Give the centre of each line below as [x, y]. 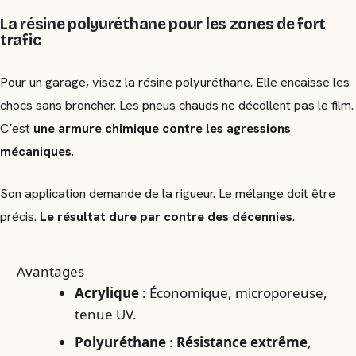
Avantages [51, 271]
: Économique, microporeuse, [234, 292]
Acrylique [107, 292]
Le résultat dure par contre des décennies [166, 217]
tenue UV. [106, 314]
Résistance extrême [242, 342]
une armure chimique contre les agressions [162, 129]
